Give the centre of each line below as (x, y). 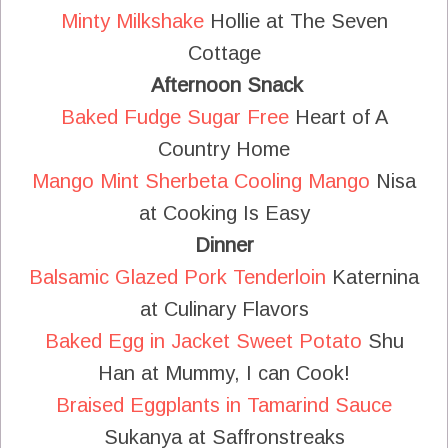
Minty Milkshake (132, 20)
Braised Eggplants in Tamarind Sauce (224, 404)
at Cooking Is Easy (224, 212)
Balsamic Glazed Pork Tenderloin (177, 276)
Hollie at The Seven (295, 20)
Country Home (224, 148)
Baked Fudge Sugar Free (174, 116)
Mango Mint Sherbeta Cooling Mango (201, 180)
